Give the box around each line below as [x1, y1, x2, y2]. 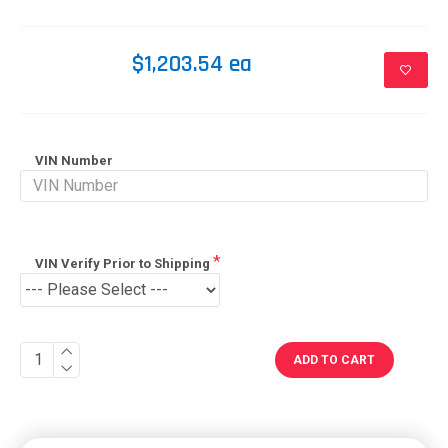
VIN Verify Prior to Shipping [35, 255, 210, 271]
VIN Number [35, 152, 113, 168]
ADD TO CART [293, 352, 376, 367]
